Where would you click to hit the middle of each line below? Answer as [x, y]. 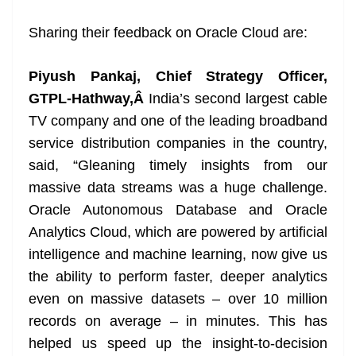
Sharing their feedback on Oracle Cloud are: [168, 33]
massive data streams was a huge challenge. [178, 188]
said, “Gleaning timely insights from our [178, 166]
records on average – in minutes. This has [178, 321]
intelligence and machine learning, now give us [178, 255]
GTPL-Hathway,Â [89, 99]
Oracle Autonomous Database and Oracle [178, 210]
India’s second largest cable [238, 99]
